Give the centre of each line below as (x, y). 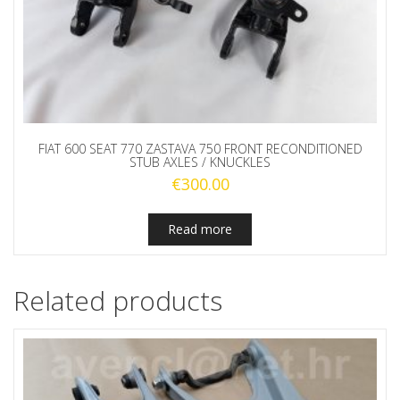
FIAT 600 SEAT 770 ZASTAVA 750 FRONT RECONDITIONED (200, 149)
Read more (200, 229)
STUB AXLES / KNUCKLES (200, 162)
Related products (118, 301)
